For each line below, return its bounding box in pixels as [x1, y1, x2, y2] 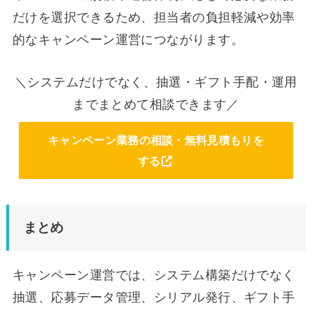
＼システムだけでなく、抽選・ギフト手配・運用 [15, 75, 297, 90]
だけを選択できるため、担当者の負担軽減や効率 [12, 10, 295, 25]
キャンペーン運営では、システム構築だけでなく [12, 268, 295, 282]
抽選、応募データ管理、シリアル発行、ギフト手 [12, 290, 295, 304]
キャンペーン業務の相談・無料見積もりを [48, 133, 264, 146]
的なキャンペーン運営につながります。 [12, 33, 244, 47]
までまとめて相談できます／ [72, 97, 240, 112]
